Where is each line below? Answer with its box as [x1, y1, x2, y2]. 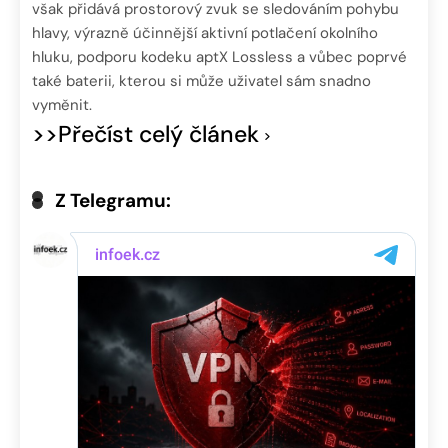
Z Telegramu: [55, 187, 171, 213]
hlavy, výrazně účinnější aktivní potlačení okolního [32, 22, 378, 43]
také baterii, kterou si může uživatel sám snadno [32, 70, 371, 91]
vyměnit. [32, 94, 92, 115]
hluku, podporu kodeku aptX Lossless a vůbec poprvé [32, 46, 407, 67]
